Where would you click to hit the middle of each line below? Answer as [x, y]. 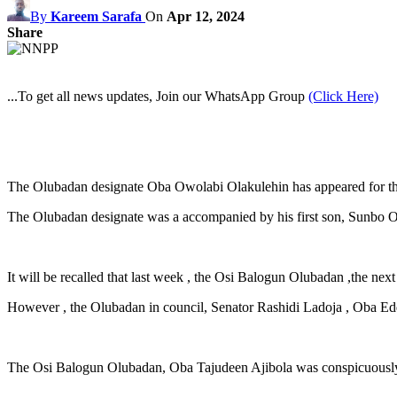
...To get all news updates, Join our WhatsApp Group [158, 96]
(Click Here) [343, 96]
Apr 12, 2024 [206, 16]
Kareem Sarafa [96, 16]
